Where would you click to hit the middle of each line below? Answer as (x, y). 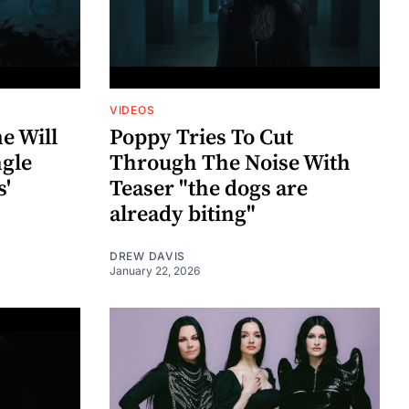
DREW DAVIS (147, 257)
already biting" (183, 215)
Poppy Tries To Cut (201, 138)
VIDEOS (132, 110)
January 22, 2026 (155, 271)
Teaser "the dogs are (209, 189)
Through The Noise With (230, 164)
